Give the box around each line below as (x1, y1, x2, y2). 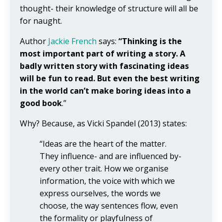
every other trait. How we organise (40, 163, 168, 174)
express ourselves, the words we (40, 187, 161, 199)
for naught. (20, 15, 62, 26)
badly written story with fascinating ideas (20, 60, 189, 71)
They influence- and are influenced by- (40, 150, 181, 162)
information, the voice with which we (40, 175, 175, 186)
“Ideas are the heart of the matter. (40, 138, 166, 149)
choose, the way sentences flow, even (40, 200, 178, 211)
